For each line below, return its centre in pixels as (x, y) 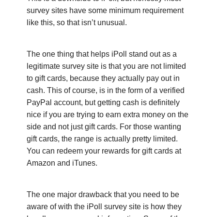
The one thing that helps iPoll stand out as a (102, 54)
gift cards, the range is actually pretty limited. (102, 139)
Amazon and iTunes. (62, 163)
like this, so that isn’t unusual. (77, 22)
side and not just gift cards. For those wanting (104, 126)
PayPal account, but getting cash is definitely (103, 102)
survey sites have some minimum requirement (105, 10)
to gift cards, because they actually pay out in (103, 78)
